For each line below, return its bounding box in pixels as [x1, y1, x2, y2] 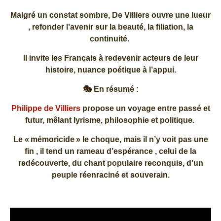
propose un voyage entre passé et [80, 104, 210, 112]
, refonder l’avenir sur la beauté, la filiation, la [28, 22, 193, 31]
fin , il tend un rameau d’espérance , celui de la [25, 147, 196, 155]
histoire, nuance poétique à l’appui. [45, 65, 176, 74]
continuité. [90, 34, 131, 43]
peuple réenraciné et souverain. [51, 170, 170, 179]
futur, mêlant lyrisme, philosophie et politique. [25, 115, 196, 124]
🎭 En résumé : [82, 84, 139, 93]
